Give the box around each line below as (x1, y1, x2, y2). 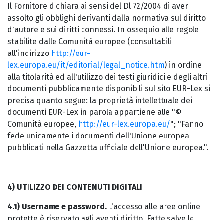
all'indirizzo (7, 49, 51, 58)
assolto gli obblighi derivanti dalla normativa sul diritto (7, 13, 206, 23)
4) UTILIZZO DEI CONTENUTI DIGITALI (7, 182, 142, 192)
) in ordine (165, 60, 202, 70)
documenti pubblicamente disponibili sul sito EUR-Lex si (7, 84, 210, 93)
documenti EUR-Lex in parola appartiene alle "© (7, 108, 182, 117)
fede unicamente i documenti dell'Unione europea (7, 131, 189, 140)
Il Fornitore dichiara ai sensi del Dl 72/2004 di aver (7, 1, 188, 11)
